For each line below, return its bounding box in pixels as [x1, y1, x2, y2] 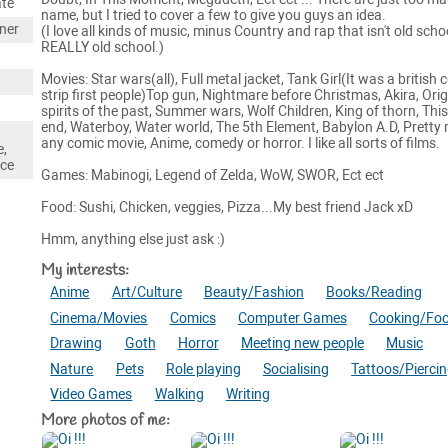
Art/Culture [111, 284, 182, 302]
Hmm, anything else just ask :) [40, 230, 225, 248]
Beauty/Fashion [203, 284, 304, 302]
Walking [154, 386, 204, 404]
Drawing [50, 335, 103, 353]
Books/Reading [325, 284, 422, 302]
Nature [50, 360, 94, 378]
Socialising [262, 360, 329, 378]
